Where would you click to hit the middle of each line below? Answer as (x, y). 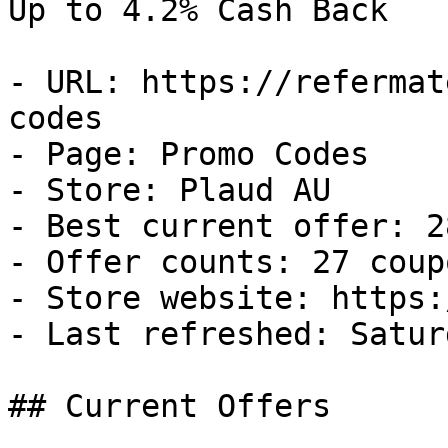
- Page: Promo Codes (188, 154)
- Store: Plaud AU (169, 190)
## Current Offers (169, 406)
